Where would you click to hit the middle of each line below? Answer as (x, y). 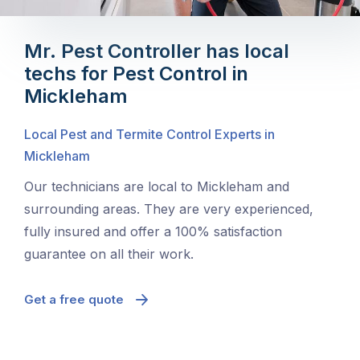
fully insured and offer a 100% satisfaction (153, 232)
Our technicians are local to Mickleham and (157, 187)
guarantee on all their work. (109, 254)
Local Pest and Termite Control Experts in (149, 135)
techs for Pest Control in (136, 74)
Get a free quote (74, 300)
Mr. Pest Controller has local (157, 51)
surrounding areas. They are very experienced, (169, 209)
